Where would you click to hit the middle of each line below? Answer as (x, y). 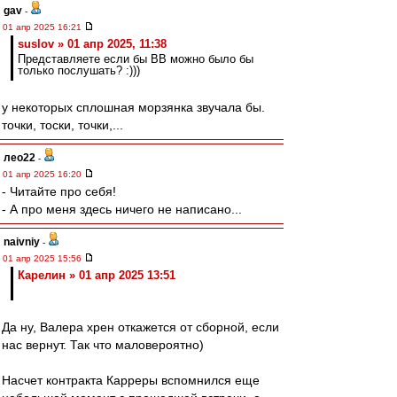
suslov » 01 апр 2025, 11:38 (92, 44)
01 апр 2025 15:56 (43, 258)
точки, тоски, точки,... (62, 125)
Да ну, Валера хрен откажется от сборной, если (140, 327)
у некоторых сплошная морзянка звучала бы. (133, 107)
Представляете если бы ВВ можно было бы (136, 59)
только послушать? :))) (79, 70)
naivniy (22, 242)
